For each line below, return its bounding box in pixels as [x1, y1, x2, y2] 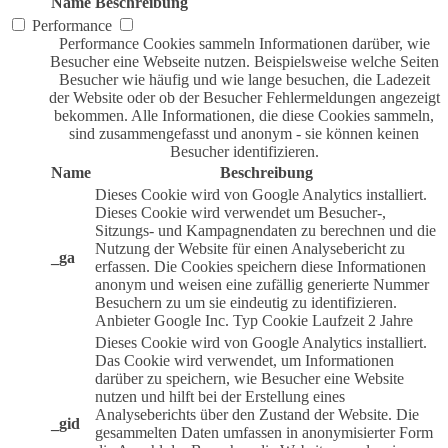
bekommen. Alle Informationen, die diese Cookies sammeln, [54, 106, 434, 124]
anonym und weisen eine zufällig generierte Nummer [95, 275, 429, 293]
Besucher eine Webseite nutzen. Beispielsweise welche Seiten [49, 52, 439, 70]
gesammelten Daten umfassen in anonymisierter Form [95, 423, 433, 441]
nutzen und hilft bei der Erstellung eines [95, 387, 345, 405]
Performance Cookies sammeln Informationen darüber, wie [58, 34, 430, 52]
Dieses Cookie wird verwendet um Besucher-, [95, 203, 386, 221]
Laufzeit [312, 311, 364, 329]
